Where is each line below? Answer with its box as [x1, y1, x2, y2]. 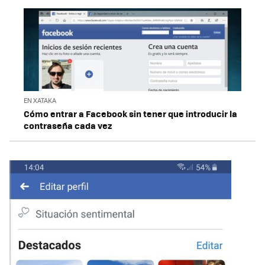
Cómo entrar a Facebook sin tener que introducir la [24, 107, 237, 121]
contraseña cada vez [24, 119, 112, 132]
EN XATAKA [24, 96, 56, 105]
